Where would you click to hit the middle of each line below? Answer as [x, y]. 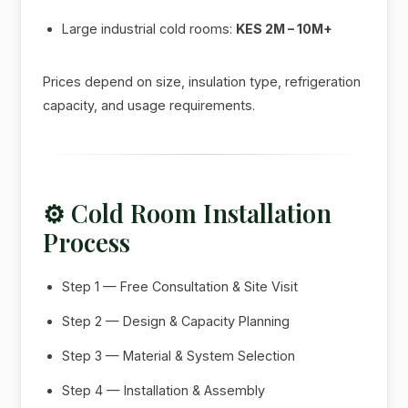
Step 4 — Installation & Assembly [164, 390]
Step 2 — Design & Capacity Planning [176, 321]
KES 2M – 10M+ [285, 28]
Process [87, 242]
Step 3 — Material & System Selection [179, 355]
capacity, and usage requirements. [149, 105]
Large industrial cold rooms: [149, 28]
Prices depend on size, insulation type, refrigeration [202, 81]
